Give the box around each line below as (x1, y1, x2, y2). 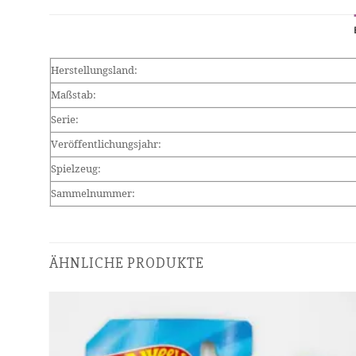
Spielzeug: (51, 161, 101, 176)
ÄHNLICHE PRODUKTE (49, 253, 204, 273)
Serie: (51, 112, 79, 126)
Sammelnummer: (51, 186, 135, 200)
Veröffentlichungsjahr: (51, 137, 161, 151)
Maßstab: (51, 87, 96, 102)
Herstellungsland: (51, 63, 137, 77)
